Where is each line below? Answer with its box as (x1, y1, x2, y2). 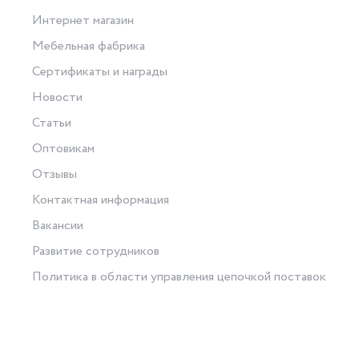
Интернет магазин (32, 11, 135, 30)
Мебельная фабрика (32, 37, 146, 56)
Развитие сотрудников (32, 242, 160, 261)
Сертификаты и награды (32, 63, 168, 82)
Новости (32, 88, 83, 107)
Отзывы (32, 165, 78, 184)
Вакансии (32, 216, 84, 236)
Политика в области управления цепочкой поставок (32, 268, 327, 287)
